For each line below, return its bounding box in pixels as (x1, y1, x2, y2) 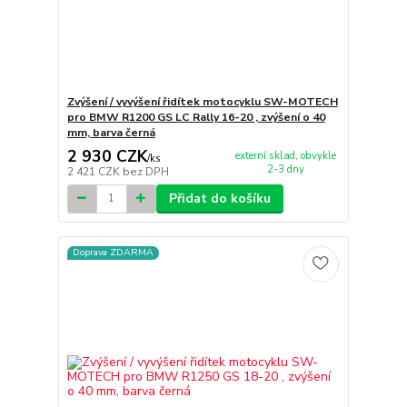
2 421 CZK (66, 164, 123, 179)
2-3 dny (266, 163, 304, 176)
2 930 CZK (66, 144, 147, 167)
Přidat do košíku (168, 189, 271, 207)
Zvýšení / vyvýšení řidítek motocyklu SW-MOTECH (66, 94, 338, 110)
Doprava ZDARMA (72, 245, 154, 260)
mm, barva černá (66, 125, 155, 141)
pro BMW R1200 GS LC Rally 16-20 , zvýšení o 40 (66, 110, 325, 125)
